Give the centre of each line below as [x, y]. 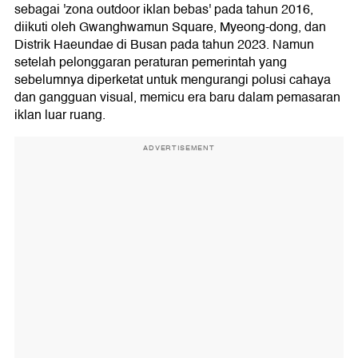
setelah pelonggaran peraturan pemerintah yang [151, 63]
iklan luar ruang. [60, 115]
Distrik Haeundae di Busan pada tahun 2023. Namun [164, 45]
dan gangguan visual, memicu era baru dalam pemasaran [177, 98]
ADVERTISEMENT [179, 148]
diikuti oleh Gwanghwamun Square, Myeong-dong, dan [170, 28]
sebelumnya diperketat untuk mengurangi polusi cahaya [173, 80]
